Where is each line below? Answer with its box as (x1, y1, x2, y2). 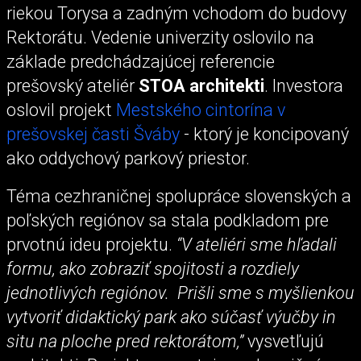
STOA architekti (139, 75, 264, 96)
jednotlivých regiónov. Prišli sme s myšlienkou (6, 282, 355, 303)
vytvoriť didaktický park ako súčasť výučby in (6, 306, 336, 327)
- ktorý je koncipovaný (180, 123, 349, 144)
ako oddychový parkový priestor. (6, 147, 250, 168)
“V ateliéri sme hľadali (176, 234, 337, 255)
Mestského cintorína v (116, 99, 285, 120)
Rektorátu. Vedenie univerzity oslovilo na (6, 27, 314, 48)
